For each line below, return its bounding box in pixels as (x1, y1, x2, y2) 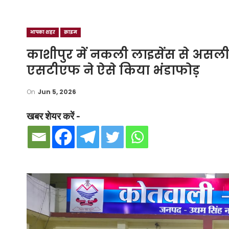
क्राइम (64, 29, 77, 35)
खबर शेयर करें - (27, 111, 80, 122)
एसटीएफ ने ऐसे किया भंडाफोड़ (27, 62, 200, 79)
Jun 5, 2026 (38, 87, 76, 96)
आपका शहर (30, 29, 55, 35)
